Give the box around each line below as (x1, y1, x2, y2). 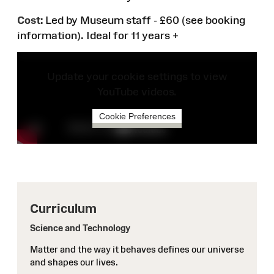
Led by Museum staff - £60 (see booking (43, 13, 245, 26)
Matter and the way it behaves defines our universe (30, 243, 244, 254)
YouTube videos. (97, 85, 177, 98)
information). (17, 29, 86, 42)
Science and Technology (30, 222, 130, 233)
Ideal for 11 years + (86, 29, 179, 42)
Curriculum (30, 201, 97, 215)
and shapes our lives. (30, 256, 120, 267)
